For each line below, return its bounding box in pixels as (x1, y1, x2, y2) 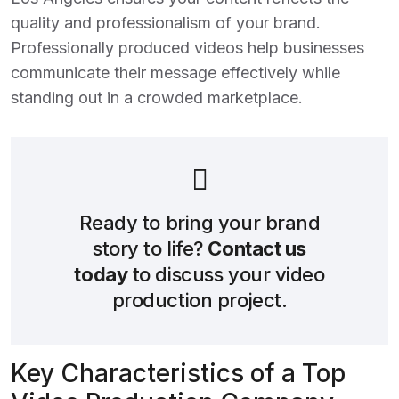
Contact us (208, 237, 306, 260)
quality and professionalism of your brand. (11, 13, 321, 32)
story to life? (92, 237, 208, 260)
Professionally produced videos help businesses (11, 38, 364, 57)
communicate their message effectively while (11, 63, 340, 82)
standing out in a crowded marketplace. (11, 88, 303, 107)
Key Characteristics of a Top (11, 358, 346, 388)
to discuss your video (127, 263, 325, 286)
